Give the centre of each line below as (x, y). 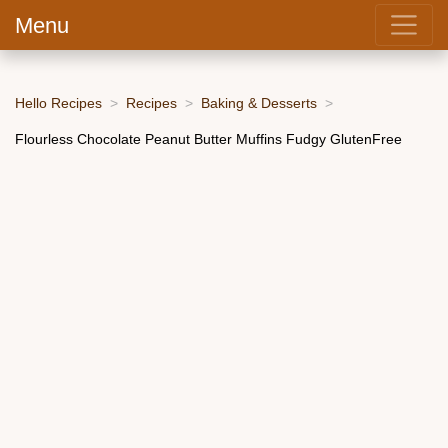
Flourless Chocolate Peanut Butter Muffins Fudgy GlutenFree (208, 138)
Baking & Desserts (259, 102)
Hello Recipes (58, 102)
